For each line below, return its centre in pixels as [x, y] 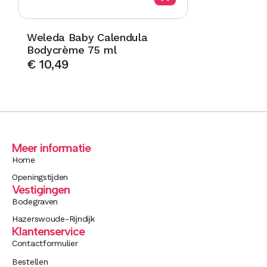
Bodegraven [35, 202]
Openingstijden [40, 177]
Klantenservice [48, 232]
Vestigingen [41, 190]
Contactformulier [45, 243]
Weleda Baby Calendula [87, 37]
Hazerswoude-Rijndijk [53, 219]
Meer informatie [51, 148]
